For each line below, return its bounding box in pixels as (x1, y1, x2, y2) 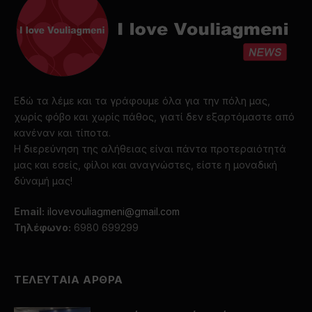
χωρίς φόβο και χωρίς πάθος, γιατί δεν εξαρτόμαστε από (14, 110, 295, 123)
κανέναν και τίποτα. (14, 126, 111, 139)
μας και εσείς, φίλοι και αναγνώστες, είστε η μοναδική (14, 158, 277, 171)
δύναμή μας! (14, 174, 72, 187)
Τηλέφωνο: (14, 221, 71, 233)
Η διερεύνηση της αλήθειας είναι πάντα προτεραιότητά (14, 142, 286, 155)
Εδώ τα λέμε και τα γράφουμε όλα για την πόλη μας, (14, 94, 270, 107)
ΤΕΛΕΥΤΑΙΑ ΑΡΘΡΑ (14, 272, 123, 286)
